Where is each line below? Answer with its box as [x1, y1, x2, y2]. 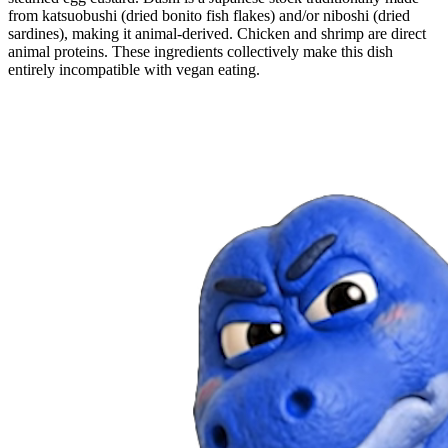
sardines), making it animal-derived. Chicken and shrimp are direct [8, 24, 426, 42]
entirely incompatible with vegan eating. [8, 60, 260, 78]
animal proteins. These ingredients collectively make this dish [8, 42, 393, 60]
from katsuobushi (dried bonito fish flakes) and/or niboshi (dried [8, 6, 410, 24]
